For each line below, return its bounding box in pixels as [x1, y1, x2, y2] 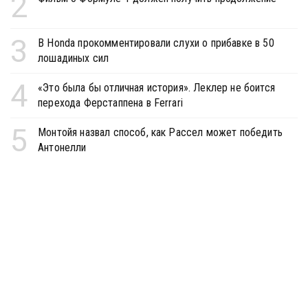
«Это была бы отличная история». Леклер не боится [38, 80, 275, 94]
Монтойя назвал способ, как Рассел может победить [38, 125, 283, 139]
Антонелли [38, 140, 87, 154]
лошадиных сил [38, 51, 109, 65]
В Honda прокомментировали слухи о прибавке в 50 [38, 36, 274, 49]
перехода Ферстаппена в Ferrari [38, 96, 183, 109]
